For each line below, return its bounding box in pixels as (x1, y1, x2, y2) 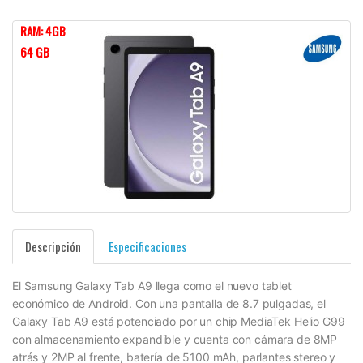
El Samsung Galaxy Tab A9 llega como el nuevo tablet (12, 279, 292, 293)
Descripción (25, 237, 81, 256)
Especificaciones (109, 237, 186, 256)
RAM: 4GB (20, 22, 66, 41)
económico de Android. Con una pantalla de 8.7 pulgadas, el (12, 297, 326, 311)
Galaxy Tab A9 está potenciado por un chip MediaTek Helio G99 (12, 314, 345, 329)
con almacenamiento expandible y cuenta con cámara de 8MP (12, 332, 338, 347)
